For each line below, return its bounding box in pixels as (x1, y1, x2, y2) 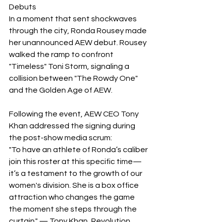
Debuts (9, 3, 36, 11)
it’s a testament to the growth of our (9, 169, 144, 178)
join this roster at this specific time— (9, 158, 142, 166)
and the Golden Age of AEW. (9, 86, 112, 95)
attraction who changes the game (9, 193, 136, 202)
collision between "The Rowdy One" (9, 74, 139, 83)
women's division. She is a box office (9, 181, 140, 190)
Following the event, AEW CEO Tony (9, 110, 140, 118)
